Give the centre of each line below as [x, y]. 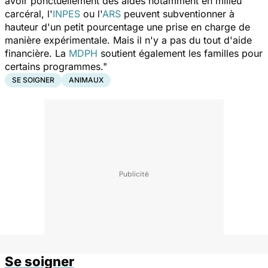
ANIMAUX [86, 80]
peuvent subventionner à [178, 13]
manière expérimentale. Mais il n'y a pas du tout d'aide [128, 40]
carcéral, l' [29, 13]
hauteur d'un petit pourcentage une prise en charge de [127, 27]
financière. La [37, 53]
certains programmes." [56, 66]
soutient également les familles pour [180, 53]
